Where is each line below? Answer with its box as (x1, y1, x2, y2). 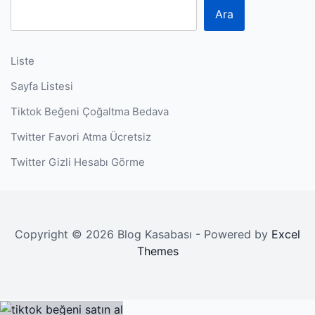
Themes (136, 243, 179, 258)
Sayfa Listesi (11, 79, 73, 93)
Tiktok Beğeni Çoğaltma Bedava (11, 104, 169, 118)
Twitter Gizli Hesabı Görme (11, 155, 145, 169)
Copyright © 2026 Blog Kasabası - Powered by (15, 226, 271, 241)
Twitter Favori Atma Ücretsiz (11, 129, 151, 143)
